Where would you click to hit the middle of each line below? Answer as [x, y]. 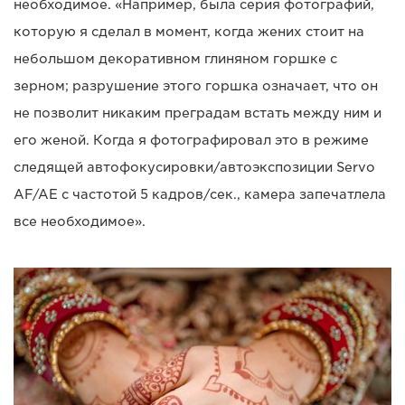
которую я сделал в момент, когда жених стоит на [189, 31]
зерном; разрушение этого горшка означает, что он [196, 85]
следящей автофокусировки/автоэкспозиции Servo [194, 167]
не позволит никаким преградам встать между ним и [198, 113]
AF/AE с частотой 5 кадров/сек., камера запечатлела [200, 194]
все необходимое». [80, 221]
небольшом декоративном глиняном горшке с [175, 58]
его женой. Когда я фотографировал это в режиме [191, 140]
